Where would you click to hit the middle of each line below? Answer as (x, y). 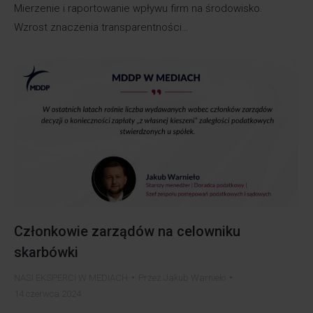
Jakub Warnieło (195, 277)
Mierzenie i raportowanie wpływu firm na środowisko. (138, 8)
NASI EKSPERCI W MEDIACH (71, 277)
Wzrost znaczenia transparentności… (101, 27)
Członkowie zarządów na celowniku (127, 231)
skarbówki (46, 252)
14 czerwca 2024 (48, 293)
